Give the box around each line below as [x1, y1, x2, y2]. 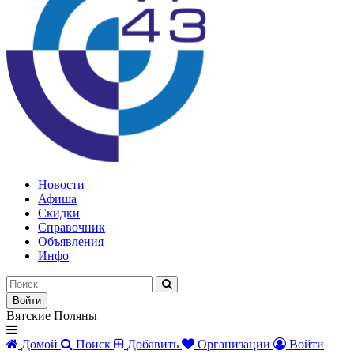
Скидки [38, 205, 80, 220]
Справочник [38, 220, 105, 234]
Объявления [38, 234, 104, 248]
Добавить [127, 337, 179, 351]
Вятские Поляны [6, 308, 97, 322]
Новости [38, 177, 85, 191]
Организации [198, 337, 270, 351]
